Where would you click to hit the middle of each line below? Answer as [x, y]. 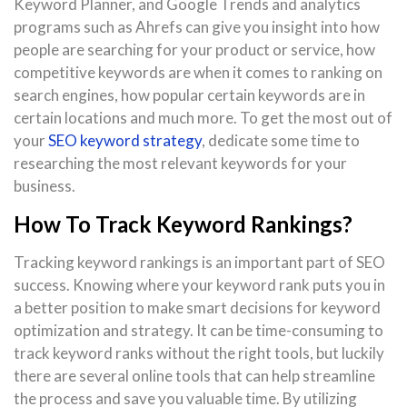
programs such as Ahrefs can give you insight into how [197, 27]
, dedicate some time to [281, 141]
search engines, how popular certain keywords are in [189, 95]
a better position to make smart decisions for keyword [197, 308]
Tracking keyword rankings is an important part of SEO [199, 263]
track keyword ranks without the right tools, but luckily [199, 353]
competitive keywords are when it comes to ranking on [198, 73]
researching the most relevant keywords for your [180, 164]
